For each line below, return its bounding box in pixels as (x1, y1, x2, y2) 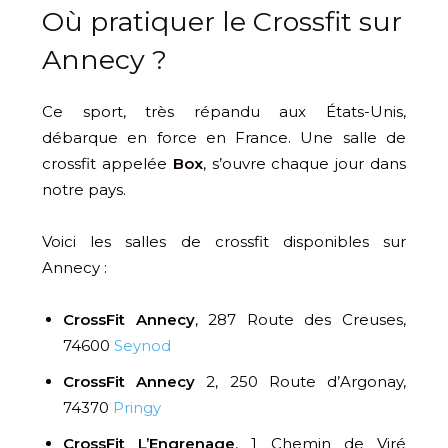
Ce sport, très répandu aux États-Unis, (42, 102, 406, 121)
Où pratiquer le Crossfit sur (42, 5, 402, 38)
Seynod (114, 336, 171, 355)
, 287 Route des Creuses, (194, 310, 407, 329)
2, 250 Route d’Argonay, (195, 372, 407, 391)
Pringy (113, 398, 161, 417)
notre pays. (42, 180, 126, 199)
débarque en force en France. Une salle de (42, 128, 406, 147)
